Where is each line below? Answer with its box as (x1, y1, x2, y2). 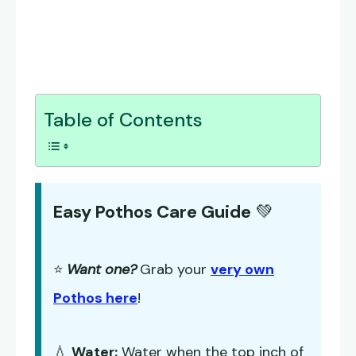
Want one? (67, 260, 137, 280)
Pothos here (53, 288, 137, 308)
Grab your (140, 260, 211, 280)
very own (211, 260, 274, 280)
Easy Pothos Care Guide (53, 200, 251, 224)
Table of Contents (44, 107, 203, 133)
